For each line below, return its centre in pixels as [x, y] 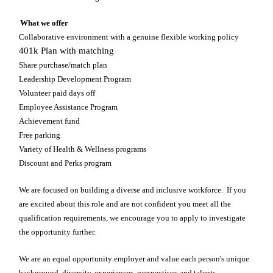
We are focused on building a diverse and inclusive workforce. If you [133, 190]
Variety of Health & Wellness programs [83, 149]
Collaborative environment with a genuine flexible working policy [129, 37]
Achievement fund [49, 121]
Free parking [40, 135]
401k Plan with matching [66, 51]
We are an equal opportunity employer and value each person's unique [134, 259]
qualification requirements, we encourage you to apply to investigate [132, 218]
